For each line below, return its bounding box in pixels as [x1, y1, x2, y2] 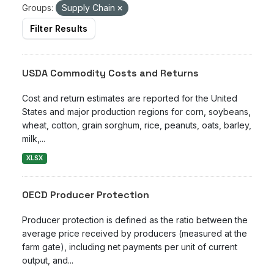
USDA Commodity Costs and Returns [22, 67, 199, 80]
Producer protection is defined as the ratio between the [22, 215, 248, 225]
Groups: [22, 2, 53, 13]
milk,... [22, 133, 45, 144]
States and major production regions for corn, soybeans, [22, 106, 251, 117]
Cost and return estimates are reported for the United [22, 93, 237, 103]
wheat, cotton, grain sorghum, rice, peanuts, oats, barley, [22, 120, 251, 130]
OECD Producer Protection [22, 188, 149, 201]
